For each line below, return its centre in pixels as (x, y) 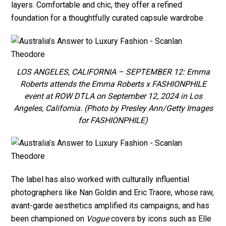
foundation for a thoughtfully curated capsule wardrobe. (108, 18)
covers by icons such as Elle (160, 218)
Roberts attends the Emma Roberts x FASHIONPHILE (113, 84)
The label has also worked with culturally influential (100, 179)
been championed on (49, 218)
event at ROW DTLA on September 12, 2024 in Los (113, 96)
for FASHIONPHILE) (113, 120)
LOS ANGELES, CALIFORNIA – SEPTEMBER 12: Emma (113, 72)
